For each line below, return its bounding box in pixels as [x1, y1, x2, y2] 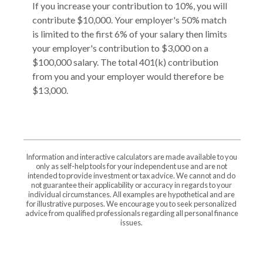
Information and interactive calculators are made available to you [26, 151, 237, 161]
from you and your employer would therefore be [32, 70, 224, 82]
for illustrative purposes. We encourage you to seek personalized [26, 198, 237, 208]
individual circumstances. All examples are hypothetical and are [28, 189, 235, 199]
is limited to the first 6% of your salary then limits [32, 28, 227, 39]
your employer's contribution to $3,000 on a [32, 42, 208, 53]
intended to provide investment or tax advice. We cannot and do [28, 170, 235, 180]
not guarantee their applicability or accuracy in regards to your [31, 180, 232, 190]
